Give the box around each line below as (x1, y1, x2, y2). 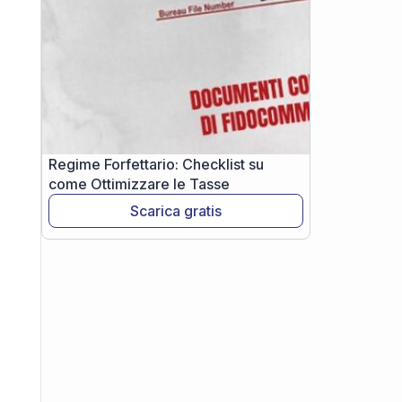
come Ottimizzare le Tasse (48, 175, 231, 194)
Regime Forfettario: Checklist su (48, 155, 265, 174)
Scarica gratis (130, 202, 222, 221)
